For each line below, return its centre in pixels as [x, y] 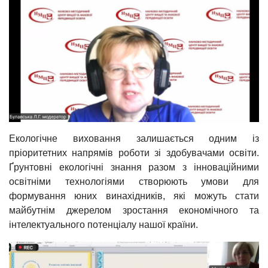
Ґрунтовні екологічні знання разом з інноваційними [134, 167]
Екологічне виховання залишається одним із [134, 138]
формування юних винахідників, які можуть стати [134, 196]
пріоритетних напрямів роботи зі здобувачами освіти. [134, 153]
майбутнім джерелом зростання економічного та [134, 210]
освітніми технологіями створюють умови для [134, 181]
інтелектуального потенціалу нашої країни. [103, 224]
